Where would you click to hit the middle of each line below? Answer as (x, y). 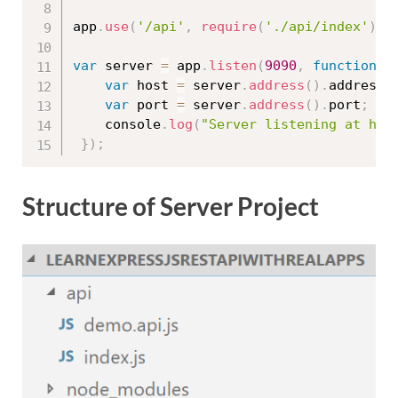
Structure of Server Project (171, 206)
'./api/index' (317, 27)
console (133, 125)
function (345, 66)
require (229, 27)
